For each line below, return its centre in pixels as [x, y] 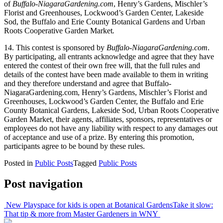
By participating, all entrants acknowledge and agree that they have [109, 56]
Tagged [86, 163]
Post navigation [43, 184]
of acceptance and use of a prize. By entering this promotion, [99, 137]
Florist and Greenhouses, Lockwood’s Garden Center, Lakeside [104, 12]
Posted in [19, 163]
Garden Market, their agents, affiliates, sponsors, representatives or [108, 119]
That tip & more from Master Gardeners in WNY [82, 214]
